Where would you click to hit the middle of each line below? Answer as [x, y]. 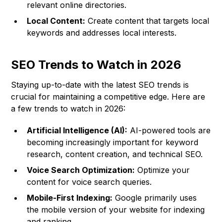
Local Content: [56, 21]
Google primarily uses [155, 198]
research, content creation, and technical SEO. [115, 154]
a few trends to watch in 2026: [68, 109]
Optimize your [163, 170]
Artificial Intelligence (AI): [77, 131]
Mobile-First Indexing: [70, 198]
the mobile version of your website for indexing [116, 210]
